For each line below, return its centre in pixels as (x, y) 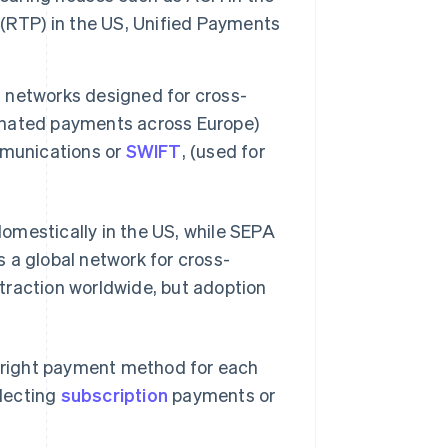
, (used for (223, 151)
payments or (222, 395)
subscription (114, 395)
